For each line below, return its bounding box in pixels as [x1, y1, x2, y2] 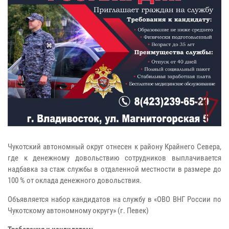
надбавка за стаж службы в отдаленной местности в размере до [8, 164, 221, 174]
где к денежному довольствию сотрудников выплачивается [8, 153, 221, 163]
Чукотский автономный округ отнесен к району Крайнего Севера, [8, 142, 221, 151]
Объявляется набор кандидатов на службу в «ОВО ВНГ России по [8, 194, 221, 204]
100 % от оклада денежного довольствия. [8, 175, 142, 185]
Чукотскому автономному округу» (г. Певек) [8, 205, 149, 215]
